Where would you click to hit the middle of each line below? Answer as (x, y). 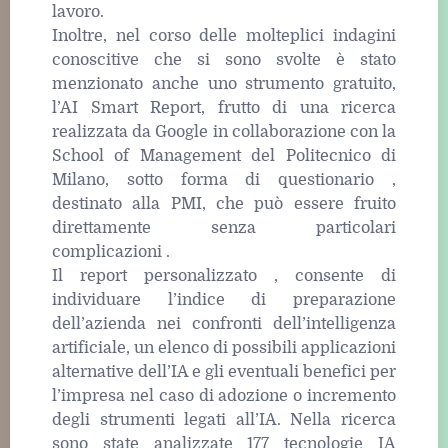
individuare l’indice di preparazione (224, 300)
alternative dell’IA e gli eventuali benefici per (224, 372)
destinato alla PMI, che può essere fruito (224, 204)
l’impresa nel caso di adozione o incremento (224, 396)
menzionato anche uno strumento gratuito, (224, 84)
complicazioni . (111, 252)
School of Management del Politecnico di (224, 156)
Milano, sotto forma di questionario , (224, 180)
